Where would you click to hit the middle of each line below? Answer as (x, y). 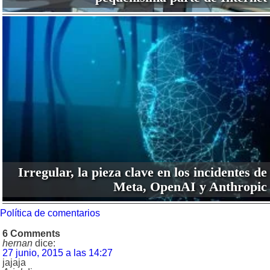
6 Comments (31, 233)
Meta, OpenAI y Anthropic (190, 186)
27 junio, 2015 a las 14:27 (58, 253)
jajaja (14, 262)
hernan (17, 243)
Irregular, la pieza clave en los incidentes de (142, 172)
